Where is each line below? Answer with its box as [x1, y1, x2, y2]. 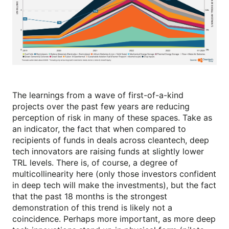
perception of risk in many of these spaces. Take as [12, 112, 212, 123]
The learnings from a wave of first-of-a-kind [12, 89, 184, 100]
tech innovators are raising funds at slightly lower [12, 146, 204, 156]
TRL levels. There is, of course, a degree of [12, 157, 178, 168]
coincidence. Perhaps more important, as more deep [12, 213, 216, 224]
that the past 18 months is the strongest [12, 191, 167, 201]
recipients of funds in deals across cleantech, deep [12, 134, 209, 145]
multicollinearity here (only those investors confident [12, 168, 216, 179]
